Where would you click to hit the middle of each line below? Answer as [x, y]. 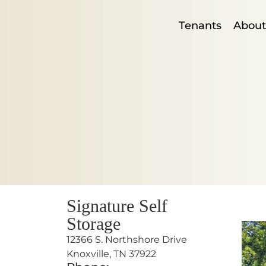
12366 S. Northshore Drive [127, 240]
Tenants [200, 26]
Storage [94, 224]
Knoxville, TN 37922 [111, 254]
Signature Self [117, 206]
